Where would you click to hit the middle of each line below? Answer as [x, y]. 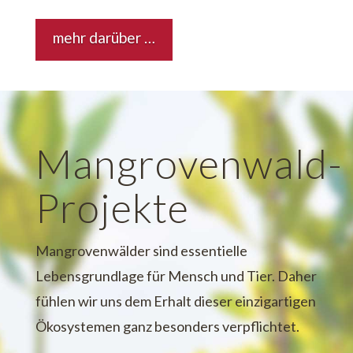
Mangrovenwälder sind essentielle [141, 250]
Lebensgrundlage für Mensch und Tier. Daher [176, 275]
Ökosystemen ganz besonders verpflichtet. [167, 326]
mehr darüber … [104, 38]
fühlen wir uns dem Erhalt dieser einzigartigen [175, 301]
